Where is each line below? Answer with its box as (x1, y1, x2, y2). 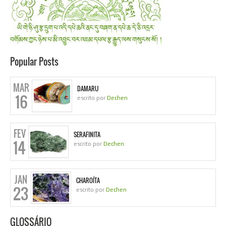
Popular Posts (10, 55, 59, 69)
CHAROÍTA (76, 176, 100, 185)
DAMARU (77, 84, 98, 93)
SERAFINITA (74, 130, 100, 139)
